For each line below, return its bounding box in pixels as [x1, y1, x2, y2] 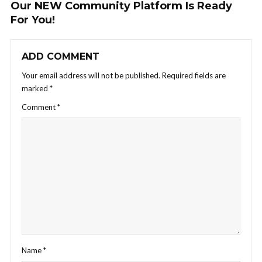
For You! [11, 13, 55, 27]
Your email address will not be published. [22, 71, 160, 81]
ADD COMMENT [22, 51, 99, 63]
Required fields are [162, 71, 226, 81]
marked [22, 84, 50, 94]
